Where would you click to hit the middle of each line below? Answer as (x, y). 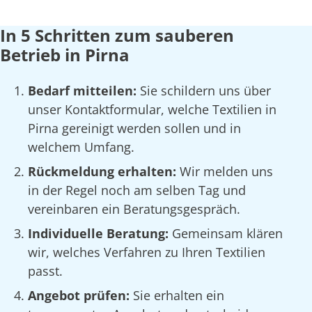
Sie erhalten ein (179, 296)
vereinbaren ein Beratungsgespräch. (134, 209)
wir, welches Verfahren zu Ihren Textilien (147, 252)
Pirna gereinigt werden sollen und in (134, 128)
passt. (45, 271)
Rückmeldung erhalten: (104, 172)
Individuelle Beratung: (100, 234)
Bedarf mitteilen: (84, 91)
